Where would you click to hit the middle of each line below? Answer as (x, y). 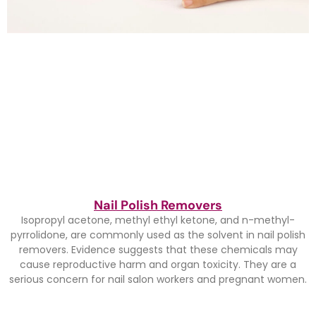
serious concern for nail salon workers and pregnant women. (158, 279)
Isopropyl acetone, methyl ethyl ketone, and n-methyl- (158, 220)
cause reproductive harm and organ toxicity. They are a (158, 264)
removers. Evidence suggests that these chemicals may (158, 249)
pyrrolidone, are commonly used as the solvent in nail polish (158, 235)
